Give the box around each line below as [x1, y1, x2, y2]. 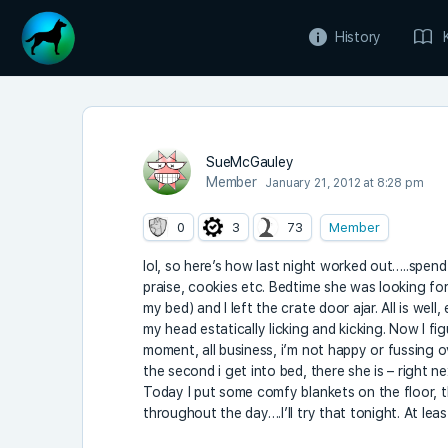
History [334, 29, 382, 45]
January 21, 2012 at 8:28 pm [265, 176, 424, 190]
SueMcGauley [206, 154, 294, 170]
